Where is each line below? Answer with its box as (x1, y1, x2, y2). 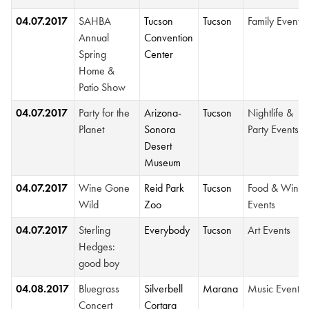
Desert (144, 139, 172, 152)
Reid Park (144, 181, 185, 195)
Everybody (144, 223, 190, 237)
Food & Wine (248, 181, 305, 195)
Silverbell (144, 282, 183, 295)
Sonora (144, 123, 176, 136)
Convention (144, 31, 194, 44)
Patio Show (79, 81, 126, 94)
